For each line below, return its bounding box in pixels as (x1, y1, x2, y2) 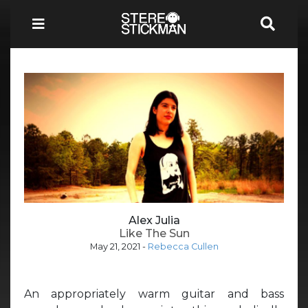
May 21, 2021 (89, 241, 140, 252)
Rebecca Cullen (147, 241, 219, 252)
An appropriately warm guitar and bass (24, 287, 284, 300)
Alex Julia (128, 213, 180, 227)
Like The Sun (118, 226, 190, 240)
